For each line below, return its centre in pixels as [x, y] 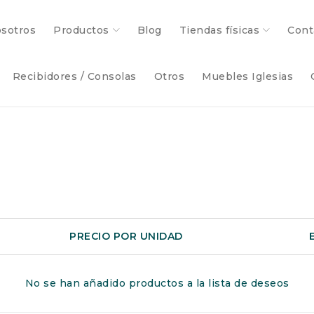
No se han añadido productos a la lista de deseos [157, 284]
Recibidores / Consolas [74, 76]
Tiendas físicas [219, 30]
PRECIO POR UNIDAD [126, 237]
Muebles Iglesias [247, 76]
